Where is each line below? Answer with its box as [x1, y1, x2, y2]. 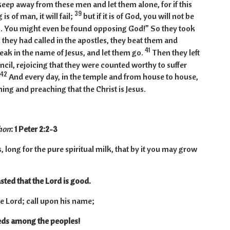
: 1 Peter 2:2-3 [10, 124, 57, 135]
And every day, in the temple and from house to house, [8, 71, 198, 82]
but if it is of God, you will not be [83, 11, 194, 22]
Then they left [151, 47, 200, 58]
